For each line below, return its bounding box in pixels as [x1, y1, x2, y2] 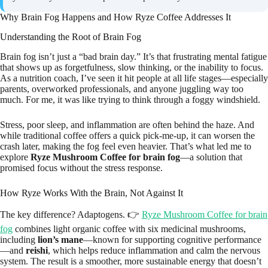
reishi [26, 245, 48, 255]
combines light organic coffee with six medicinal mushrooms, [13, 223, 246, 234]
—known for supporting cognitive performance [83, 234, 261, 245]
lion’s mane [38, 234, 83, 245]
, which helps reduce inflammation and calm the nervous [48, 245, 260, 255]
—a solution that [180, 151, 242, 162]
